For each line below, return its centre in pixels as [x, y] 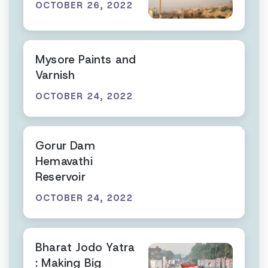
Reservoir [60, 177]
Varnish [55, 75]
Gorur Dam [65, 146]
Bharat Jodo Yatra [85, 247]
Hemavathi [64, 161]
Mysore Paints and [86, 60]
